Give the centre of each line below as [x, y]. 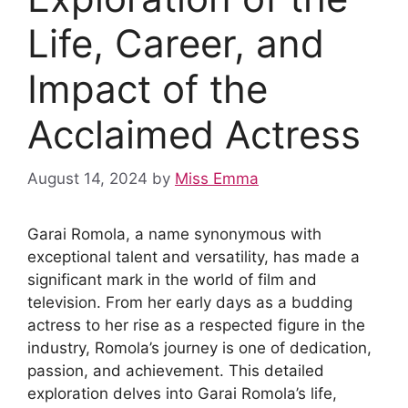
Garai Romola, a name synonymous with [174, 234]
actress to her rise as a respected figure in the [196, 325]
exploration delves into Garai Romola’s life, [182, 393]
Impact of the [148, 88]
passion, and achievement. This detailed [176, 371]
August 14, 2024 [87, 178]
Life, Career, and [176, 43]
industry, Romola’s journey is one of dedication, [199, 348]
